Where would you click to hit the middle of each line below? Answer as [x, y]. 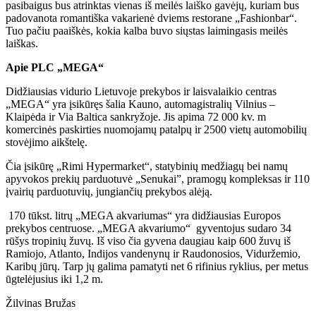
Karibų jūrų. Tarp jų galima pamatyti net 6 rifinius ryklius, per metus [157, 267]
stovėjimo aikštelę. [47, 142]
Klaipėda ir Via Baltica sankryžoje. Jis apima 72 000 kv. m [136, 117]
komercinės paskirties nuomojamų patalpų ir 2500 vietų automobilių [156, 130]
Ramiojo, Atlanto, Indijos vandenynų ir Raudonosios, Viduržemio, [153, 254]
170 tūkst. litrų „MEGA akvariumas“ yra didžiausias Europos [143, 216]
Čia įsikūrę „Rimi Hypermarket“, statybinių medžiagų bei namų [147, 166]
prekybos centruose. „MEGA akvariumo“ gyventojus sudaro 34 [148, 229]
